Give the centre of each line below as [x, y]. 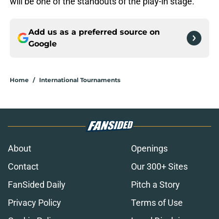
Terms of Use [157, 203]
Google [43, 44]
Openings [149, 149]
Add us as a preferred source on [94, 32]
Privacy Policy [34, 203]
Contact [23, 167]
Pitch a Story [155, 185]
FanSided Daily [37, 185]
